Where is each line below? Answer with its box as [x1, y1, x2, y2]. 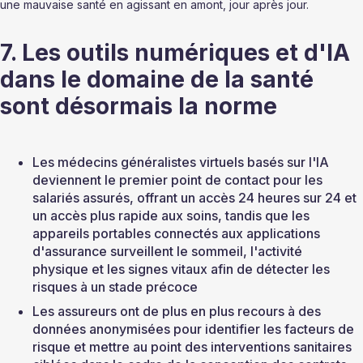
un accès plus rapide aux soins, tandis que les [32, 207, 313, 224]
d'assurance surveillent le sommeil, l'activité [32, 243, 305, 260]
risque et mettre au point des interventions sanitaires [32, 339, 355, 356]
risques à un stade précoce [32, 279, 198, 296]
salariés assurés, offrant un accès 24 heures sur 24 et [32, 190, 360, 207]
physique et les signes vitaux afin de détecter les [32, 261, 333, 278]
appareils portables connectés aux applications [32, 225, 323, 242]
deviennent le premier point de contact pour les [32, 172, 326, 189]
